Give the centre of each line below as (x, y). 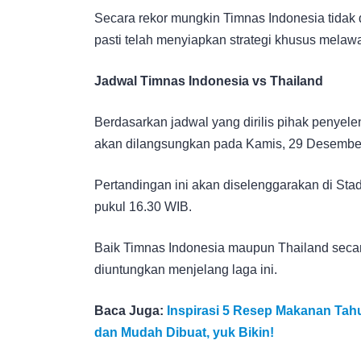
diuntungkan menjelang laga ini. (186, 269)
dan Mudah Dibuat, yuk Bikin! (184, 332)
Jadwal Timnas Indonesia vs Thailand (209, 81)
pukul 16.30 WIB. (143, 206)
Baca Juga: (131, 310)
